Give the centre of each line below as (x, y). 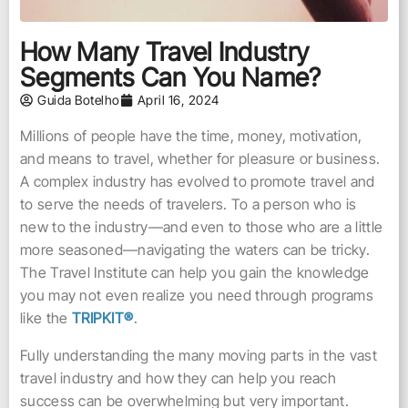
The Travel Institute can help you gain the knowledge (195, 272)
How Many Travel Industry (165, 52)
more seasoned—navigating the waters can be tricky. (195, 250)
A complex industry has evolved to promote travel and (198, 181)
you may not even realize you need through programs (197, 295)
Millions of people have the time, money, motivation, (191, 136)
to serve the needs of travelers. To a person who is (189, 204)
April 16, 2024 (178, 100)
